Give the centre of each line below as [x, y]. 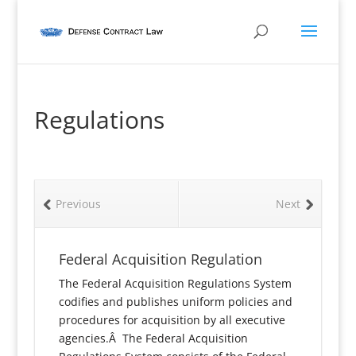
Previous [78, 204]
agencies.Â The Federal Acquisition [153, 338]
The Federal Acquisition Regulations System [175, 283]
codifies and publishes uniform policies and [175, 302]
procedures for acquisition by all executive [172, 320]
